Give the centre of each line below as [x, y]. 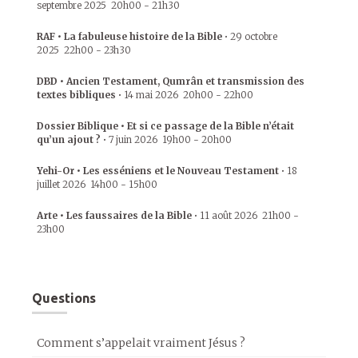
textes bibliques [76, 95]
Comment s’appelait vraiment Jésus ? [141, 343]
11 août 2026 [229, 215]
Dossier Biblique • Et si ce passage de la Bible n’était [165, 126]
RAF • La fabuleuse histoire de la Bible [129, 36]
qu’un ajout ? [69, 139]
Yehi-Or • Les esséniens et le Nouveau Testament [158, 171]
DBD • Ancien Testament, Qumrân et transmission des [171, 81]
